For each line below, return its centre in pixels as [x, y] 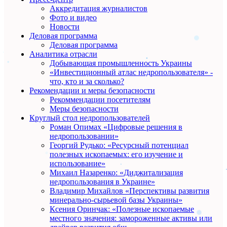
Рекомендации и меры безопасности [92, 91]
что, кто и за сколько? [87, 82]
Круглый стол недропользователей [90, 118]
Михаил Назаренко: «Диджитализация [116, 173]
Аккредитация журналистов [99, 9]
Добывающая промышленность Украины [121, 63]
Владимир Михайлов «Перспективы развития [129, 191]
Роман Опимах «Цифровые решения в [116, 127]
